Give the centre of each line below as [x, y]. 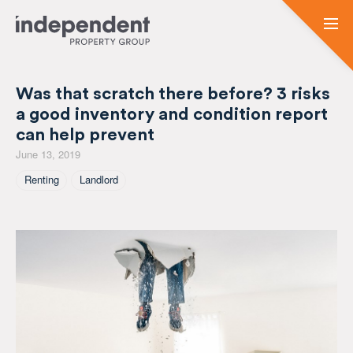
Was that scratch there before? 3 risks [173, 94]
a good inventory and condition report [172, 114]
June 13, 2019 [48, 154]
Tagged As [51, 174]
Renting [41, 180]
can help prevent [85, 135]
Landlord [98, 180]
